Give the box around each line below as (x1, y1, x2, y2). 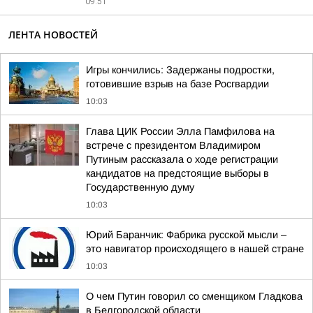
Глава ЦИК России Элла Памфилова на (86, 126, 275, 137)
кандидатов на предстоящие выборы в (86, 168, 269, 179)
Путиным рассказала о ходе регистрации (86, 154, 278, 165)
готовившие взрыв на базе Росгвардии (86, 78, 269, 89)
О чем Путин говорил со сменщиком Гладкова (86, 291, 303, 302)
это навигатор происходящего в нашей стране (86, 243, 304, 254)
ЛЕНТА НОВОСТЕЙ (8, 28, 98, 41)
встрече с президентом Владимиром (86, 140, 261, 151)
